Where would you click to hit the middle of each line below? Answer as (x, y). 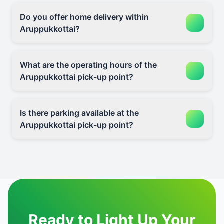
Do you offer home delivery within (84, 17)
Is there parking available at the (79, 113)
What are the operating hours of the (88, 65)
